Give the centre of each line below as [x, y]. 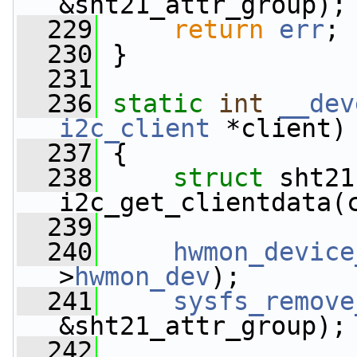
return [218, 29]
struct [226, 178]
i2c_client [135, 128]
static [158, 104]
